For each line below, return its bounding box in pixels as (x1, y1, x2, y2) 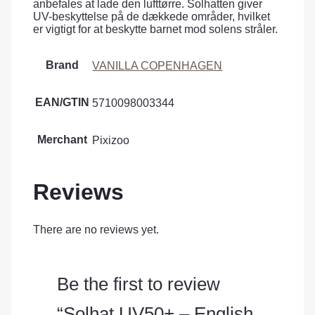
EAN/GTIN (35, 96, 90, 109)
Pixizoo (92, 134, 130, 146)
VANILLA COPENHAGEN (92, 59, 223, 72)
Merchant (37, 134, 88, 146)
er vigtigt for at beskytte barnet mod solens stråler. (33, 22, 278, 35)
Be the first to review (56, 274, 220, 294)
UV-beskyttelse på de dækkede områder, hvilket (33, 10, 271, 22)
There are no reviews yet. (33, 224, 160, 236)
